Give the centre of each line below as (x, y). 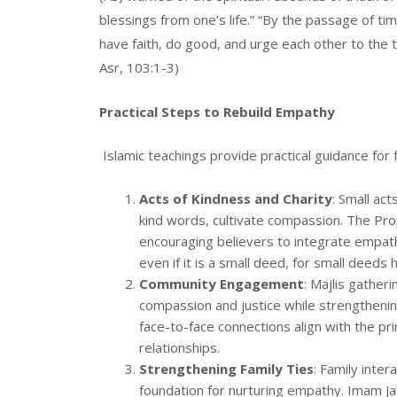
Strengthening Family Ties (226, 368)
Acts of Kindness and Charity (236, 198)
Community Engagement (222, 283)
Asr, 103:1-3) (139, 68)
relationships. (179, 347)
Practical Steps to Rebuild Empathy (217, 111)
